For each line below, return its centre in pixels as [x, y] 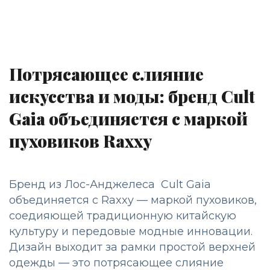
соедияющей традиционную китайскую [123, 216]
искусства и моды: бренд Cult [132, 96]
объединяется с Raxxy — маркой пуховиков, [133, 200]
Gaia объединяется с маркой [128, 119]
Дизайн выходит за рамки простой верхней [132, 247]
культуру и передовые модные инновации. [131, 232]
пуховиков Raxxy [80, 141]
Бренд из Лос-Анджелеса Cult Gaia [110, 185]
